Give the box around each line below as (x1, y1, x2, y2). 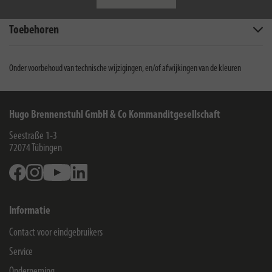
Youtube (70, 163, 98, 175)
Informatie (9, 205, 50, 217)
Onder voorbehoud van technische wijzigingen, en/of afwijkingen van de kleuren (9, 63, 241, 73)
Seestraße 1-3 (9, 131, 57, 142)
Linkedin (87, 163, 115, 175)
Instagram (42, 163, 77, 175)
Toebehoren (9, 24, 59, 36)
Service (9, 246, 33, 258)
